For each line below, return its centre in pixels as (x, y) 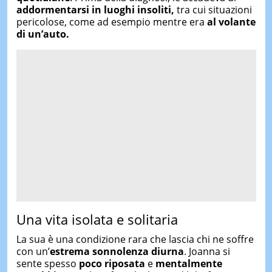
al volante (231, 22)
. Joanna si (207, 252)
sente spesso (47, 264)
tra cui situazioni (213, 9)
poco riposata (112, 264)
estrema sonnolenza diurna (117, 252)
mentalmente (189, 264)
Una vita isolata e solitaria (97, 219)
